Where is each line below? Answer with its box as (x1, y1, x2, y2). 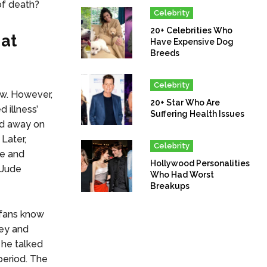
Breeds (150, 48, 180, 58)
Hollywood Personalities (150, 159, 250, 169)
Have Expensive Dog (150, 36, 234, 46)
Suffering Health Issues (150, 109, 245, 119)
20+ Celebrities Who (150, 25, 233, 35)
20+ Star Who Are (150, 98, 221, 108)
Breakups (150, 181, 190, 191)
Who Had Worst (150, 170, 215, 180)
